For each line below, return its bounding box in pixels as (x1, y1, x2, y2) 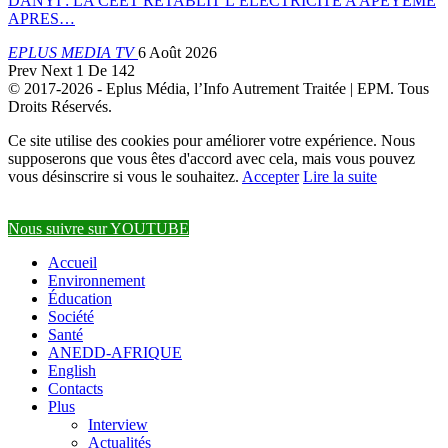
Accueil (48, 254, 97, 272)
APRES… (8, 10, 75, 28)
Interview (88, 416, 148, 434)
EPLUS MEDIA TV (8, 44, 138, 62)
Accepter (242, 168, 299, 186)
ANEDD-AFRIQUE (48, 344, 182, 362)
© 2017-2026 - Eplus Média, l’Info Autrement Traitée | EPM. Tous (8, 80, 429, 98)
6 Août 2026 (138, 44, 217, 62)
